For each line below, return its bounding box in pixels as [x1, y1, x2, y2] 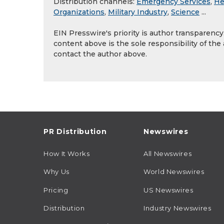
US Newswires [143, 185, 193, 194]
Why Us [43, 167, 69, 176]
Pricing [43, 185, 68, 194]
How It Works [43, 149, 90, 158]
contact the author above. [53, 49, 147, 59]
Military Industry [108, 7, 167, 17]
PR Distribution [43, 127, 107, 136]
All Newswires [143, 149, 192, 158]
